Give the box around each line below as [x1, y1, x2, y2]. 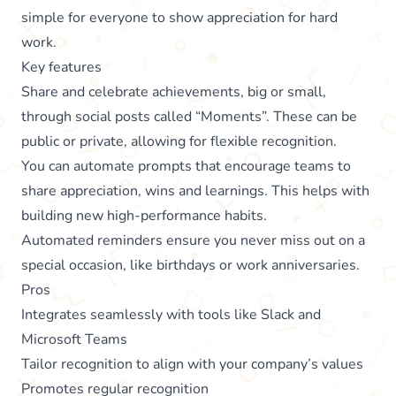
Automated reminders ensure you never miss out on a [21, 230, 365, 250]
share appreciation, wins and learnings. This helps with [21, 180, 369, 201]
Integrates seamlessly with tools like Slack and [21, 304, 321, 324]
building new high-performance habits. [21, 205, 267, 225]
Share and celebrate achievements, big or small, [21, 81, 326, 102]
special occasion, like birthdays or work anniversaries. [21, 255, 360, 275]
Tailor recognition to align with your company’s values [21, 354, 363, 374]
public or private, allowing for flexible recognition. [21, 131, 337, 151]
